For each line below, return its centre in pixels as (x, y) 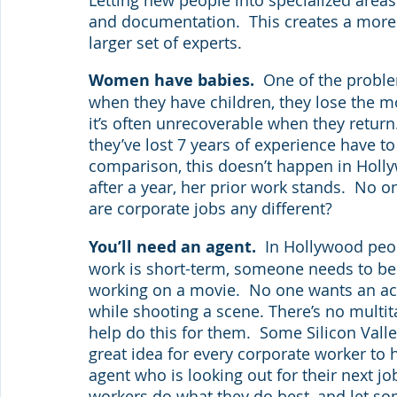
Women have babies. (176, 81)
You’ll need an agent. (177, 247)
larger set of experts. (165, 42)
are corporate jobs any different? (210, 209)
